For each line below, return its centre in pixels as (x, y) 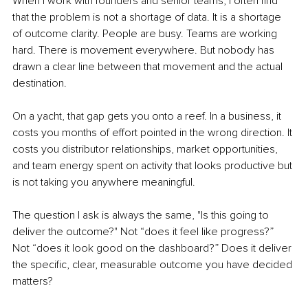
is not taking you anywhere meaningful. (104, 183)
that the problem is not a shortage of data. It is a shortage (148, 18)
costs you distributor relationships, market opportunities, (146, 150)
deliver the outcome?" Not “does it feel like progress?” (144, 232)
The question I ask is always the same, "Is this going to (142, 216)
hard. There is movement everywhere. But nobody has (145, 51)
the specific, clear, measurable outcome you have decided (154, 265)
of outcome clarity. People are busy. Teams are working (146, 34)
